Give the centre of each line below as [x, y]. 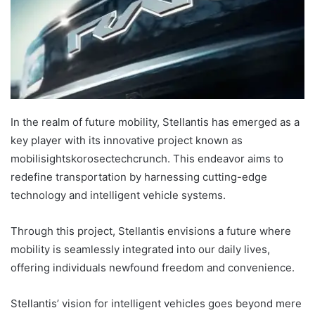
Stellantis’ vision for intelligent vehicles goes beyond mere [156, 303]
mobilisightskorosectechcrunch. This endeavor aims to [147, 158]
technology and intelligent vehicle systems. [118, 195]
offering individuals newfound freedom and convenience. [153, 267]
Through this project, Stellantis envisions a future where [151, 231]
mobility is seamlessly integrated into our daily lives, [140, 249]
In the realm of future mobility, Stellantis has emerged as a [155, 122]
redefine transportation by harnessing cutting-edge [139, 176]
